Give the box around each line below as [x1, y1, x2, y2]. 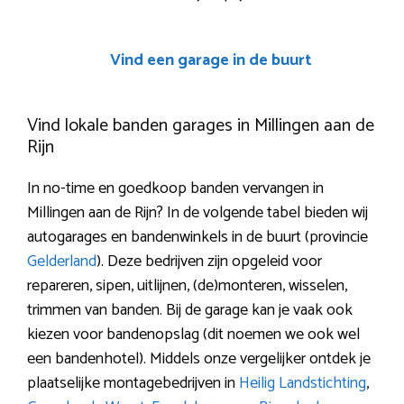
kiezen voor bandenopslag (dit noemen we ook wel [27, 320, 360, 348]
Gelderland [27, 247, 96, 275]
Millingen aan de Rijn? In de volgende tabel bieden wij [27, 198, 368, 226]
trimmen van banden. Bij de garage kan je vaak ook [27, 296, 353, 324]
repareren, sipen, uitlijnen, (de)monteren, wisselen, [27, 271, 347, 299]
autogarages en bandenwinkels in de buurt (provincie [27, 223, 368, 251]
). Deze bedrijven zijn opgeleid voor [96, 247, 322, 275]
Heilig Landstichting [239, 369, 366, 397]
